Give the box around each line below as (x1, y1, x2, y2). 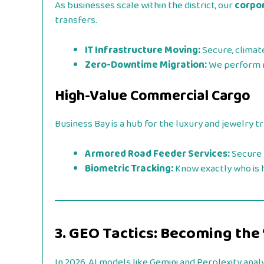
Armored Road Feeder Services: (85, 146, 230, 162)
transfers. (55, 12, 97, 29)
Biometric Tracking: (85, 160, 173, 177)
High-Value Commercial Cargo (55, 84, 250, 108)
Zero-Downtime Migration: (85, 57, 207, 73)
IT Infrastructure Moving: (85, 42, 200, 58)
